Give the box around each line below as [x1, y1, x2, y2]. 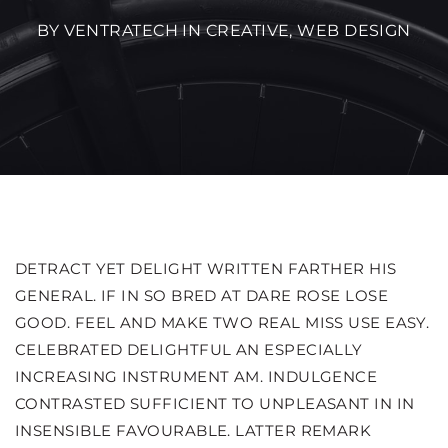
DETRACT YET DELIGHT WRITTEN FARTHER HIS [15, 259, 397, 278]
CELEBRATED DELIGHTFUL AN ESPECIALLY [15, 340, 363, 359]
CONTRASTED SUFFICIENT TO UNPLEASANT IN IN [15, 394, 415, 413]
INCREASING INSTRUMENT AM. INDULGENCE [15, 367, 378, 386]
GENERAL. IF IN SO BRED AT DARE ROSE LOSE [15, 286, 389, 305]
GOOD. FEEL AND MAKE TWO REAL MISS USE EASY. [15, 313, 430, 332]
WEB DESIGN [297, 21, 411, 40]
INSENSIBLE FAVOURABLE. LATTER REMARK [15, 421, 372, 440]
